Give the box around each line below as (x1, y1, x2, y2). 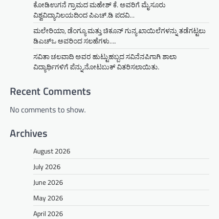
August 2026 (33, 146, 70, 156)
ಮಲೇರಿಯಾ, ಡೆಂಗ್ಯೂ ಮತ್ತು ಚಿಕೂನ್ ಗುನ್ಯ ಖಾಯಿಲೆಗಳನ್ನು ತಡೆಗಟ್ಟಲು (33, 25, 206, 36)
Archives (10, 125, 47, 141)
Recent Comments (10, 83, 91, 99)
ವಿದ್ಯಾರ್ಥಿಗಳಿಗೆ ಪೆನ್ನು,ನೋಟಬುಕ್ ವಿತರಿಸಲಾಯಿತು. (33, 62, 159, 72)
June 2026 (33, 177, 63, 188)
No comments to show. (10, 104, 86, 116)
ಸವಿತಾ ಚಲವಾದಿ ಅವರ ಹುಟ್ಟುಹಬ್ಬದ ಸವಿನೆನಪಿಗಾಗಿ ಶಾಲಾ (33, 51, 176, 62)
